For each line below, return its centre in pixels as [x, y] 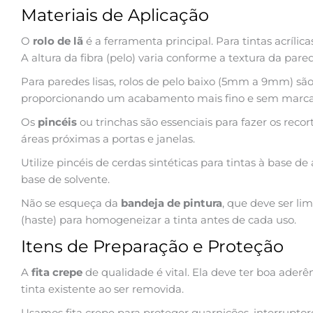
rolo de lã [58, 41]
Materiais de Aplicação [115, 15]
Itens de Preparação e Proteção [152, 246]
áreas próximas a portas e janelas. [108, 138]
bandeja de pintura [172, 203]
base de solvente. [65, 179]
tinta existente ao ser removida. [102, 289]
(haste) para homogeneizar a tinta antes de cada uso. [159, 219]
